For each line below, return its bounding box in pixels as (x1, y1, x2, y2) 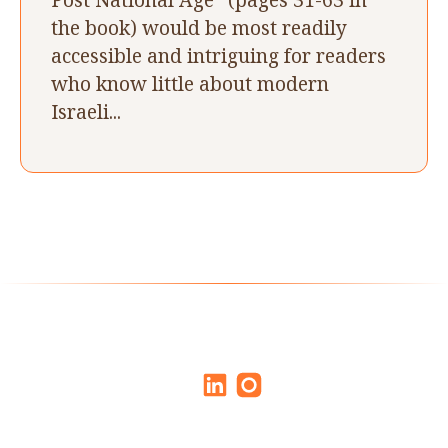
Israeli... (51, 97, 121, 125)
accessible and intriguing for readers (51, 41, 386, 69)
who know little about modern (51, 69, 329, 97)
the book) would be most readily (51, 13, 347, 41)
